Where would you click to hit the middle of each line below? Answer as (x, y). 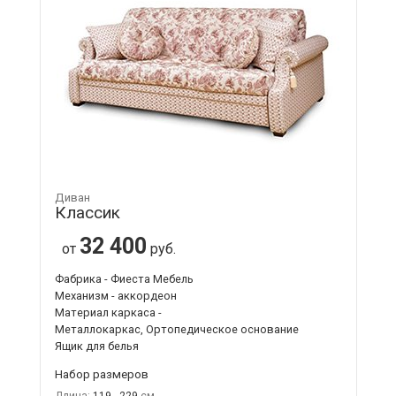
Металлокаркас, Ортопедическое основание (176, 329)
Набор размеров (101, 373)
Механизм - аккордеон (115, 295)
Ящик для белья (96, 346)
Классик (87, 212)
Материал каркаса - (108, 312)
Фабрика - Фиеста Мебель (124, 278)
